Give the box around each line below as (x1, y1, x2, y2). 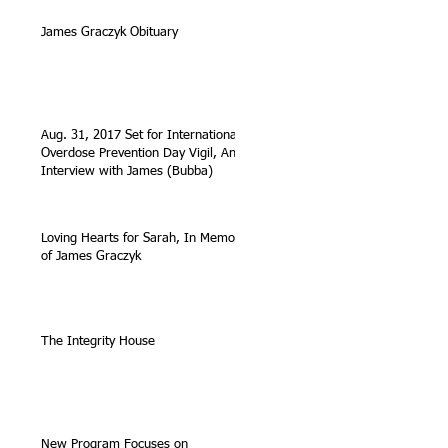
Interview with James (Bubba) (41, 164, 213, 178)
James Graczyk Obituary (41, 25, 178, 39)
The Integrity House (41, 334, 155, 348)
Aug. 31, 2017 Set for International (41, 128, 240, 142)
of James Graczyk (41, 249, 141, 263)
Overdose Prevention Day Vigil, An (41, 146, 236, 160)
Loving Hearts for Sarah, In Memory (41, 231, 246, 245)
